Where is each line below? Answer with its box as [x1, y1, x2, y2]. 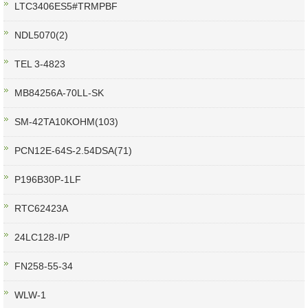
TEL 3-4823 [14, 58, 65, 70]
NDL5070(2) [14, 30, 68, 41]
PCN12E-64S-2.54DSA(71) [14, 145, 132, 157]
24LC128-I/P [14, 232, 69, 243]
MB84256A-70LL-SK [14, 87, 104, 99]
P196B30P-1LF [14, 174, 81, 186]
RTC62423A [14, 203, 68, 214]
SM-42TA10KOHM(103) [14, 116, 118, 128]
